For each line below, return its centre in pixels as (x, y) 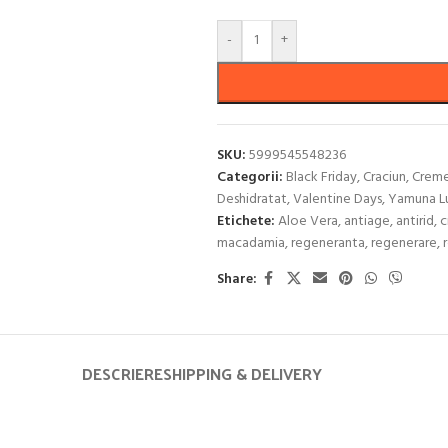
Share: (236, 279)
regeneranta (327, 243)
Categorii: (249, 177)
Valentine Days (337, 199)
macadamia (250, 243)
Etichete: (245, 221)
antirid (414, 221)
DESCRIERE (122, 373)
